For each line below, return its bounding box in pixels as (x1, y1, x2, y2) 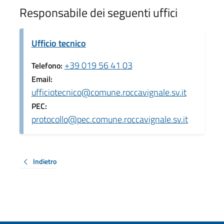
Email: (31, 72, 52, 85)
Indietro (32, 155, 56, 166)
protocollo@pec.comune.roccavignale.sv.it (31, 112, 188, 126)
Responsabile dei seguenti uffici (19, 3, 177, 21)
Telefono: (31, 59, 64, 71)
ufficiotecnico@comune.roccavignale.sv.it (31, 85, 186, 99)
